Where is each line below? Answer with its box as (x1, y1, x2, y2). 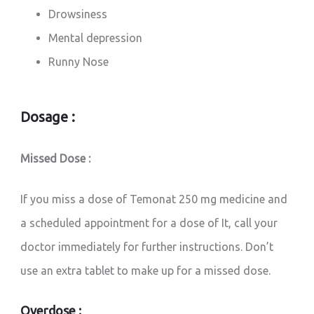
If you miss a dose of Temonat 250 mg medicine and (20, 192, 288, 205)
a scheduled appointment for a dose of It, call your (20, 216, 278, 229)
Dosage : (20, 108, 76, 125)
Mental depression (48, 31, 143, 44)
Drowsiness (48, 7, 108, 20)
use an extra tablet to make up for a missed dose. (20, 264, 271, 277)
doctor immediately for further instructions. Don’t (20, 240, 274, 253)
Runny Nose (48, 55, 109, 68)
